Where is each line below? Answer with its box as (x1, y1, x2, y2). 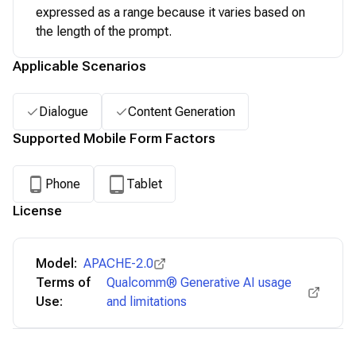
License (13, 203, 62, 219)
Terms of (36, 275, 91, 290)
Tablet (126, 176, 162, 192)
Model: (36, 256, 77, 271)
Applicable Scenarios (13, 58, 146, 74)
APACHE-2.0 (83, 256, 153, 271)
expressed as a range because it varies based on (36, 5, 305, 20)
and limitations (106, 294, 188, 309)
